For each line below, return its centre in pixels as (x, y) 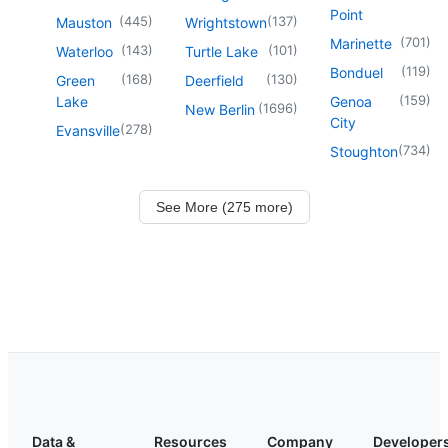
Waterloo (84, 51)
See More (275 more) (224, 206)
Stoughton (364, 151)
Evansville (88, 130)
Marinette (361, 43)
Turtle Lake (221, 51)
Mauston (84, 22)
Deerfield (214, 80)
